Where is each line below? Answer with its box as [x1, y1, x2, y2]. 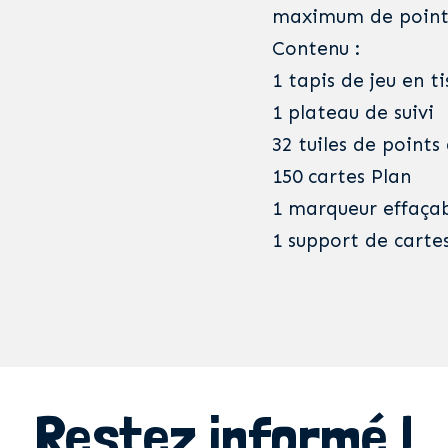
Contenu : [272, 37, 360, 61]
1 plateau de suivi [272, 101, 434, 125]
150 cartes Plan [272, 165, 411, 189]
